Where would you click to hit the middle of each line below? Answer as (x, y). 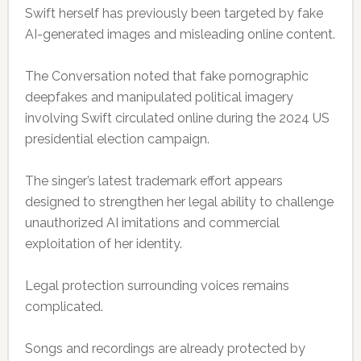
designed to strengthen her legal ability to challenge (179, 202)
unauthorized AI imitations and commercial (152, 223)
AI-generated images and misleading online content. (180, 35)
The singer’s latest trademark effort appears (154, 181)
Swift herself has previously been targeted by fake (174, 14)
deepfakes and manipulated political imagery (159, 98)
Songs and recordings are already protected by (165, 349)
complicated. (64, 307)
